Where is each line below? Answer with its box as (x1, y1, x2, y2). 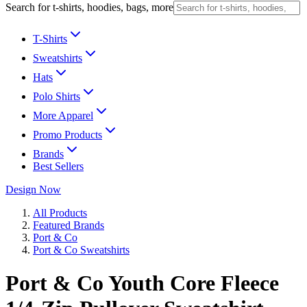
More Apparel (33, 110, 93, 121)
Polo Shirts (33, 90, 80, 102)
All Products (33, 207, 87, 219)
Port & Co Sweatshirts (33, 244, 130, 256)
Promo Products (33, 129, 102, 140)
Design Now (5, 184, 61, 195)
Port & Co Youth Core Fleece (5, 271, 279, 296)
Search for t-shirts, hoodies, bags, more (5, 1, 173, 13)
